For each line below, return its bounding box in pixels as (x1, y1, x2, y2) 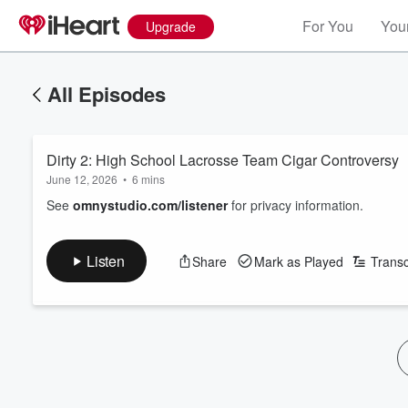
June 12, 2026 (46, 171, 117, 187)
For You (302, 15, 353, 36)
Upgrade (146, 17, 196, 36)
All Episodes (47, 79, 166, 108)
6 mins (132, 171, 165, 187)
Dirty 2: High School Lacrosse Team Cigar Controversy (46, 149, 399, 170)
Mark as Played (253, 251, 343, 270)
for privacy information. (228, 196, 363, 214)
